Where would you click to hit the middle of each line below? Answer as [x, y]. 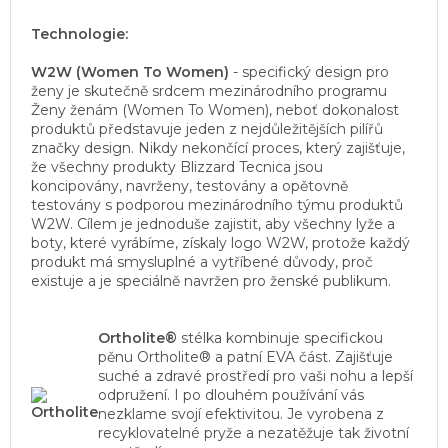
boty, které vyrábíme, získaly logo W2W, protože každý [220, 242]
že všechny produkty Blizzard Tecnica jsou [177, 166]
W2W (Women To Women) [130, 71]
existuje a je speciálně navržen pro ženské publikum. [211, 280]
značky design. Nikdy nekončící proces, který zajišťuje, [218, 147]
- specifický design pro [309, 71]
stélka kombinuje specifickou [280, 337]
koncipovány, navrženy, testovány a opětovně [189, 185]
